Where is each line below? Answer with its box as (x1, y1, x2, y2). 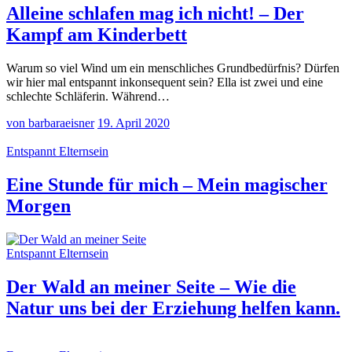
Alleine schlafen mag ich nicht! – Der (6, 3, 304, 24)
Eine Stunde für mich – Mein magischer (6, 174, 328, 196)
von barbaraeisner (6, 116, 94, 130)
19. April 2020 (97, 116, 170, 130)
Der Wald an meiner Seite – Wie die (6, 277, 296, 298)
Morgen (6, 196, 71, 217)
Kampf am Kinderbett (6, 24, 187, 46)
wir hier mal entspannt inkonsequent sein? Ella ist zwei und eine (6, 75, 323, 90)
